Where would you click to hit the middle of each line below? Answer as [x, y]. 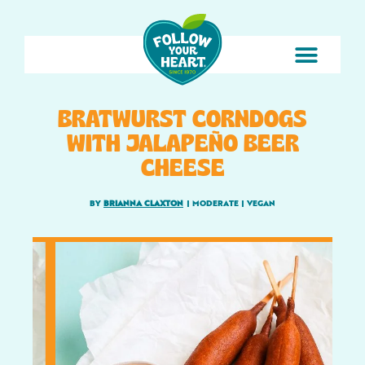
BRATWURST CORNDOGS [182, 118]
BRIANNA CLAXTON [143, 204]
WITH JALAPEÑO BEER [182, 142]
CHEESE [182, 167]
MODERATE [215, 204]
